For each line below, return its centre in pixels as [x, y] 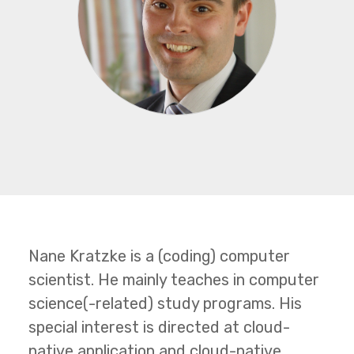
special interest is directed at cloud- [159, 328]
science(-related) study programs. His [165, 304]
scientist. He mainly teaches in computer [174, 280]
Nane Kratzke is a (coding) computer [159, 256]
